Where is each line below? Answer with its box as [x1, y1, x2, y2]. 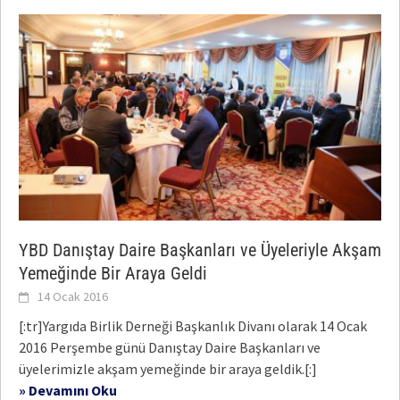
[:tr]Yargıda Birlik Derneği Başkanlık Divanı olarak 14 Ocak [19, 316, 367, 335]
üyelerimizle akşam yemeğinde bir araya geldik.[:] [19, 359, 317, 378]
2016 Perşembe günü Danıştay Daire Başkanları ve [19, 337, 321, 356]
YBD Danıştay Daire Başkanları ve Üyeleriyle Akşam [19, 238, 381, 261]
